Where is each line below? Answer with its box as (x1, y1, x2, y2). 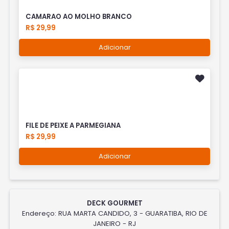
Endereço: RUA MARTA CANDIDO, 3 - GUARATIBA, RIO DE (21, 208, 208, 218)
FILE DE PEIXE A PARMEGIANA (26, 121, 121, 131)
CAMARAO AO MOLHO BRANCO (26, 11, 132, 21)
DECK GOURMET (86, 198, 143, 208)
